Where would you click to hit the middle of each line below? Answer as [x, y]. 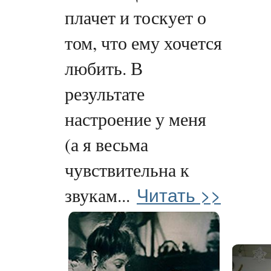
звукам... [97, 195]
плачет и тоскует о [135, 18]
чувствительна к [127, 170]
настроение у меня [135, 119]
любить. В [104, 68]
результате [105, 94]
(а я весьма [106, 145]
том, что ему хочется [143, 43]
